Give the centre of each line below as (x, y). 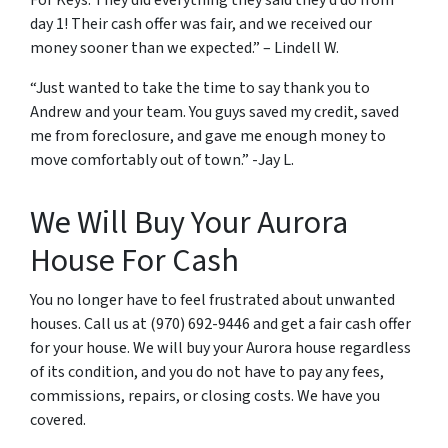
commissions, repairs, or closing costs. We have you (205, 396)
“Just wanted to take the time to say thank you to (200, 88)
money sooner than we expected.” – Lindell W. (184, 48)
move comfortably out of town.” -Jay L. (162, 160)
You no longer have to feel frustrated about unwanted (212, 300)
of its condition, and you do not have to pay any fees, (207, 372)
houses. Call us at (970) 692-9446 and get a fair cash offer (220, 324)
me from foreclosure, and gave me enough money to (208, 136)
